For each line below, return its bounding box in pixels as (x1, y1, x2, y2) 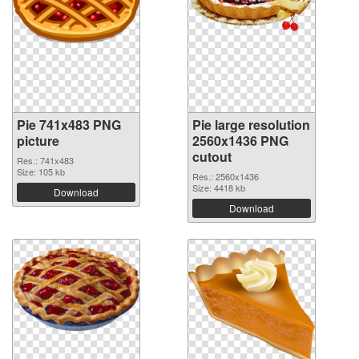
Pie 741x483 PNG (17, 115, 121, 134)
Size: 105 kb (17, 164, 65, 178)
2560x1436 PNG (192, 131, 288, 150)
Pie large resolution (192, 115, 310, 134)
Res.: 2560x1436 (192, 169, 259, 183)
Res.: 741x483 (17, 153, 74, 167)
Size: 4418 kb (192, 180, 245, 194)
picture (17, 131, 59, 150)
